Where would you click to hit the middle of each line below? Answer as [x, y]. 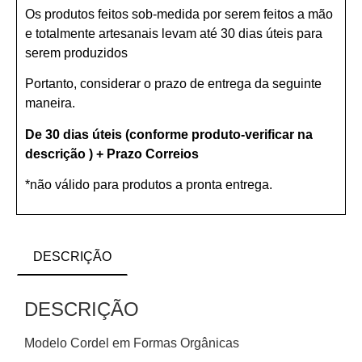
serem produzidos [76, 53]
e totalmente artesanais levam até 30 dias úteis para [174, 33]
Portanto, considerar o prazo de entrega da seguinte [173, 84]
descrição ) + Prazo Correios [112, 154]
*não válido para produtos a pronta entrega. [149, 184]
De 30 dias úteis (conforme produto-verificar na [169, 134]
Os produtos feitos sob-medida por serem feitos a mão [179, 14]
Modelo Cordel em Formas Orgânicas [132, 343]
